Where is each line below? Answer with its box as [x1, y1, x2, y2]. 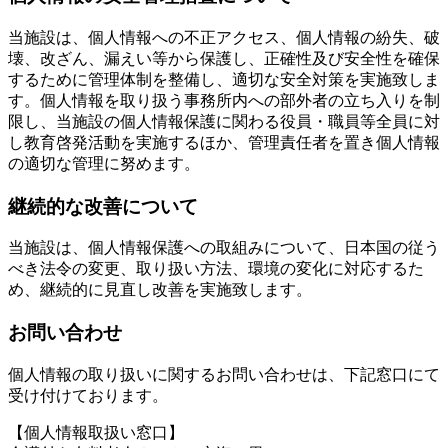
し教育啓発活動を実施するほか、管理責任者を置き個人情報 [8, 133, 440, 151]
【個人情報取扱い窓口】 [8, 423, 184, 441]
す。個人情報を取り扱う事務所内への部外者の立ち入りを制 [8, 91, 440, 109]
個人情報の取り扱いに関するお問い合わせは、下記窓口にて [8, 365, 440, 383]
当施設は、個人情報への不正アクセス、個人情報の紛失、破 [8, 28, 440, 46]
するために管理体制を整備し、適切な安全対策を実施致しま [8, 70, 440, 88]
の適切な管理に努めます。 [8, 154, 200, 172]
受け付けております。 [8, 386, 168, 404]
